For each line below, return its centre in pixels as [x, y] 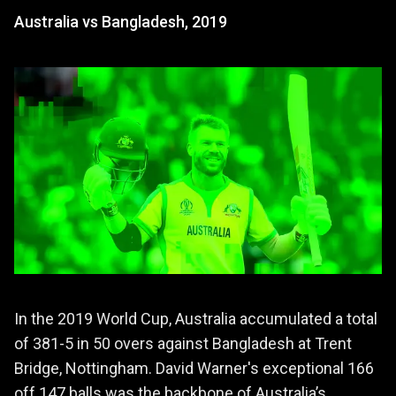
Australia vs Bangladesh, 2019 [121, 21]
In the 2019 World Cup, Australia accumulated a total [196, 318]
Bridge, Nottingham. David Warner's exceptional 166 [194, 368]
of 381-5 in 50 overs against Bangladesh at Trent [183, 343]
